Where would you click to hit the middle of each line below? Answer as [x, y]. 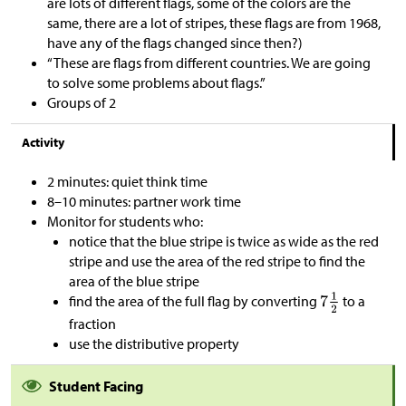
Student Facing [96, 387]
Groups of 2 [82, 103]
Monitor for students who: [125, 222]
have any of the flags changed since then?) [175, 43]
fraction [92, 324]
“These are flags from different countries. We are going [209, 63]
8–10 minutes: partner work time [144, 202]
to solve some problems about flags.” [156, 83]
